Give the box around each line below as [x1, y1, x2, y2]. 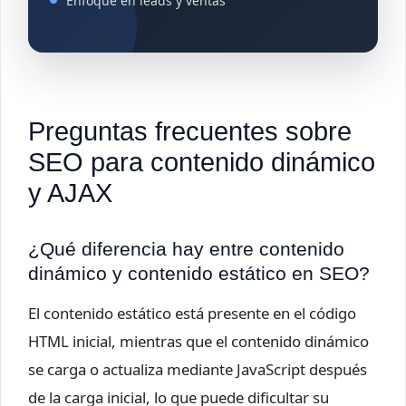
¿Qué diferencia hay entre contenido [28, 237, 344, 259]
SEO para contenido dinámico [28, 147, 375, 177]
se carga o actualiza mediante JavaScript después [28, 358, 367, 380]
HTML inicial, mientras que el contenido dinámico [28, 330, 369, 352]
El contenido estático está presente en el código [28, 302, 356, 324]
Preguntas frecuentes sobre [28, 116, 352, 146]
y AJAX [28, 178, 112, 208]
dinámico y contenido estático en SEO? [28, 262, 370, 284]
